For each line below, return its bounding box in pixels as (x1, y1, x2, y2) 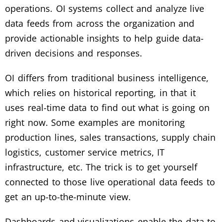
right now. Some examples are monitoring (5, 116, 185, 128)
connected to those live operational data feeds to (5, 176, 215, 188)
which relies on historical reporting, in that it (5, 87, 196, 99)
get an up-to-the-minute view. (5, 191, 131, 203)
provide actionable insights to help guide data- (5, 32, 204, 44)
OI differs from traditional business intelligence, (5, 72, 209, 84)
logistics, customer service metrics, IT (5, 146, 165, 158)
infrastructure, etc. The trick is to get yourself (5, 161, 197, 173)
